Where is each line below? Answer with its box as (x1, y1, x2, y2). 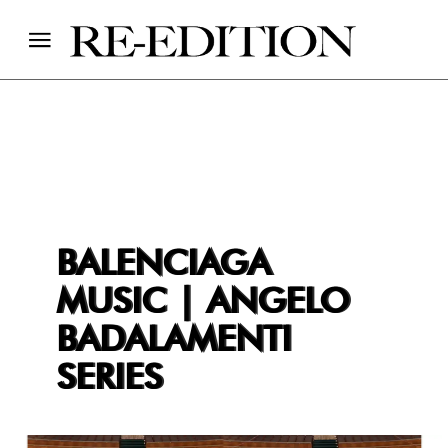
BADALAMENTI (55, 323, 291, 358)
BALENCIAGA (55, 247, 270, 282)
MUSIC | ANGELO (55, 285, 349, 320)
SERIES (55, 361, 162, 396)
